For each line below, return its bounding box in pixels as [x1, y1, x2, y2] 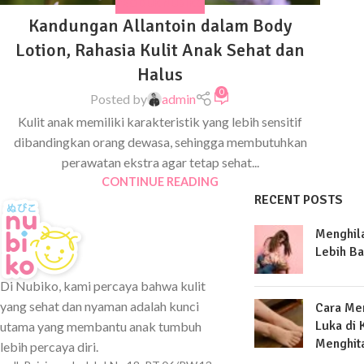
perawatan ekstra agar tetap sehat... [61, 154, 259, 170]
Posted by [89, 91, 147, 107]
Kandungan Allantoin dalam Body [28, 15, 292, 37]
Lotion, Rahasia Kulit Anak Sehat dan [15, 39, 305, 62]
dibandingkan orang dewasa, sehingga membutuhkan [13, 133, 307, 149]
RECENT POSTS [253, 191, 343, 208]
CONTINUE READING [102, 174, 219, 188]
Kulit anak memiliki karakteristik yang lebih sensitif [18, 113, 302, 129]
